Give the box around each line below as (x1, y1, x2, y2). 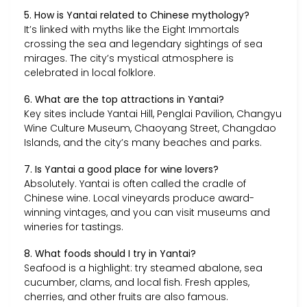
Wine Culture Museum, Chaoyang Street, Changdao (24, 121, 276, 135)
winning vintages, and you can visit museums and (24, 205, 270, 219)
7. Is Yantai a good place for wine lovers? (24, 162, 219, 176)
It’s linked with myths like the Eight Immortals (24, 22, 239, 36)
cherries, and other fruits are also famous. (24, 290, 228, 304)
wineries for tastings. (24, 219, 123, 234)
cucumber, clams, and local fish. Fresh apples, (24, 275, 249, 290)
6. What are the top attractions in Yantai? (24, 92, 224, 106)
